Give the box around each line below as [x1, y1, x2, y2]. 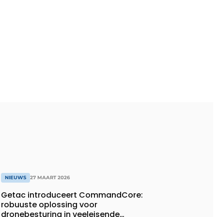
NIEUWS [5, 174, 26, 181]
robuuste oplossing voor [1, 199, 97, 211]
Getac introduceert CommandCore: [1, 189, 143, 201]
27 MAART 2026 [30, 174, 70, 181]
